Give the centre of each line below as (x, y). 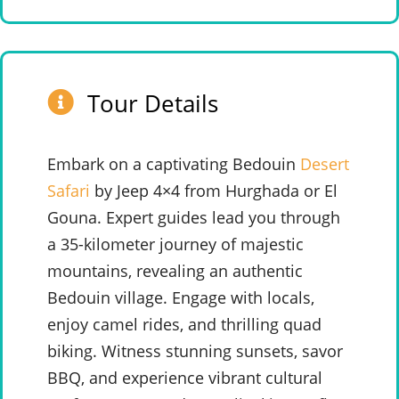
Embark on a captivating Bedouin (174, 164)
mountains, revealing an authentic (175, 271)
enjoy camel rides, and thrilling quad (184, 325)
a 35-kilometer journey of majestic (175, 244)
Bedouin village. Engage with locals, (181, 298)
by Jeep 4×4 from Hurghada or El (214, 191)
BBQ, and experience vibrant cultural (185, 378)
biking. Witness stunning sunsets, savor (195, 351)
